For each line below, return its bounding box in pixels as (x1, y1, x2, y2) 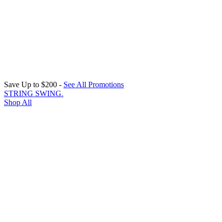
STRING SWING (4, 89, 61, 98)
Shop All (4, 98, 32, 107)
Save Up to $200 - (4, 80, 63, 89)
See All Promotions (63, 80, 124, 89)
